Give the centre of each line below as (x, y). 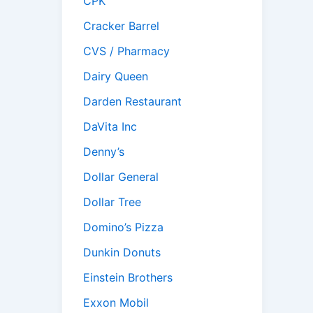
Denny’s (104, 152)
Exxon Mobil (116, 303)
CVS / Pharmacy (126, 51)
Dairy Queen (116, 77)
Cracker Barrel (121, 26)
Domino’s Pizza (123, 227)
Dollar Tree (112, 202)
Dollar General (121, 177)
